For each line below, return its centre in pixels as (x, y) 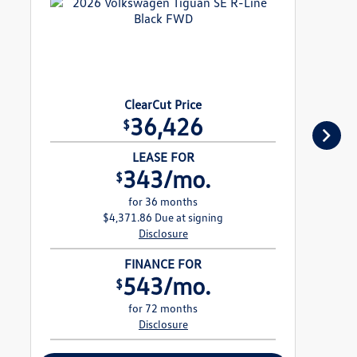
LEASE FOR (163, 157)
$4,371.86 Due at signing (163, 218)
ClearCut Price (163, 105)
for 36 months (163, 202)
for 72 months (163, 308)
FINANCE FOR (163, 264)
